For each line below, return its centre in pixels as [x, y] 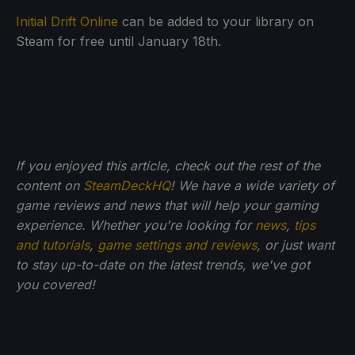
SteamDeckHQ [127, 185]
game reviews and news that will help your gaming [167, 205]
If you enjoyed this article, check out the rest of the [168, 165]
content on [50, 185]
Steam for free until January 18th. [118, 41]
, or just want [296, 244]
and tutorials [53, 244]
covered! [69, 284]
